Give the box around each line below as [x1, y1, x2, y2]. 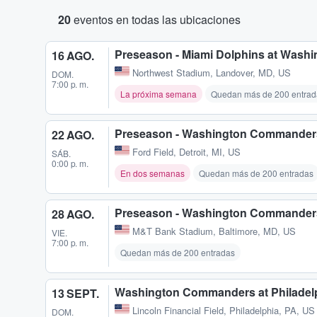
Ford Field [132, 145, 173, 159]
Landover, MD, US [216, 66, 291, 80]
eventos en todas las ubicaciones [71, 11, 241, 28]
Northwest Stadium [132, 66, 210, 80]
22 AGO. [52, 127, 94, 144]
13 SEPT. [52, 285, 99, 302]
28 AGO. [52, 206, 94, 223]
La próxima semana [120, 88, 197, 100]
